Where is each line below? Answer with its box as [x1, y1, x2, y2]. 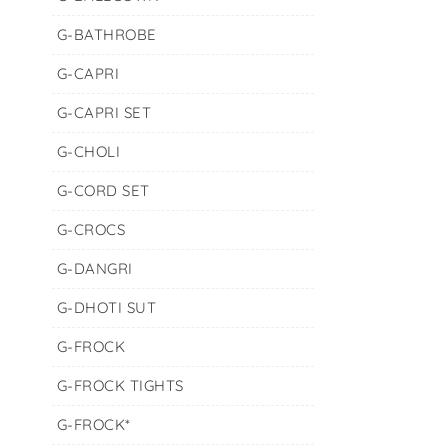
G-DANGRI [56, 259, 133, 278]
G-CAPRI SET [56, 103, 152, 122]
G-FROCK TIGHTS [56, 376, 184, 395]
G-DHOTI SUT [56, 298, 157, 317]
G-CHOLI [56, 142, 121, 161]
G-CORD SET [56, 181, 150, 200]
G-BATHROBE [56, 25, 157, 44]
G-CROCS [56, 220, 126, 239]
